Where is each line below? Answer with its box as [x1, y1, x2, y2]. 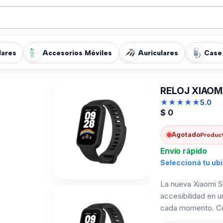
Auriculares [138, 48, 178, 57]
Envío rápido [160, 146, 208, 156]
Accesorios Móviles [42, 48, 112, 57]
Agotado [172, 131, 200, 138]
